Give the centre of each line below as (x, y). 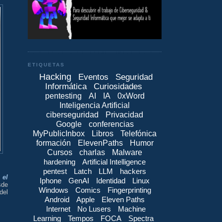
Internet (58, 209)
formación (53, 143)
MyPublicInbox (59, 133)
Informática (66, 86)
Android (57, 199)
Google (69, 124)
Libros (103, 133)
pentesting (63, 96)
